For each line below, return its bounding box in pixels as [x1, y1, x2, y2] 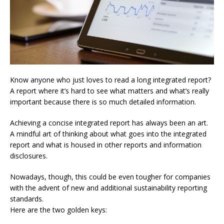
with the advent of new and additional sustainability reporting [10, 183, 207, 193]
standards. [10, 194, 43, 204]
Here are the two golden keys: [10, 205, 107, 215]
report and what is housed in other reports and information [10, 140, 201, 150]
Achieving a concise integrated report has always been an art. [10, 118, 208, 128]
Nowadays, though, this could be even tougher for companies [10, 172, 210, 182]
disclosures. [10, 151, 47, 161]
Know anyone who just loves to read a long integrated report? [10, 75, 211, 85]
